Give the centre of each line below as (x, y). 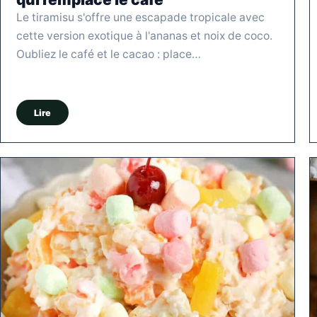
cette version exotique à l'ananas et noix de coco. (144, 36)
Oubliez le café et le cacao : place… (109, 54)
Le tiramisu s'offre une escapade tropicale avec (140, 18)
